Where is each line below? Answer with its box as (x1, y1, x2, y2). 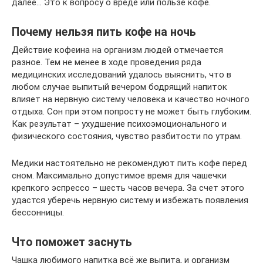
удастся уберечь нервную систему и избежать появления (12, 195, 248, 205)
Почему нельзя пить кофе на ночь (12, 25, 196, 39)
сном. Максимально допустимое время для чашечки (12, 170, 227, 181)
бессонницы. (12, 207, 64, 218)
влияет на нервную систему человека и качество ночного (12, 94, 249, 104)
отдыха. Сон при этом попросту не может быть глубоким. (12, 106, 251, 117)
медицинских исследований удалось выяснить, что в (12, 69, 231, 80)
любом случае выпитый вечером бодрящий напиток (12, 82, 227, 92)
